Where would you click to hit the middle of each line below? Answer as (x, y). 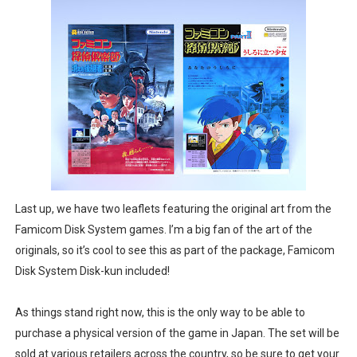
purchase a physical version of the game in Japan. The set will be (177, 333)
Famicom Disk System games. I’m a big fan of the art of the (163, 229)
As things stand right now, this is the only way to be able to (160, 312)
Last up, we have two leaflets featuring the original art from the (173, 208)
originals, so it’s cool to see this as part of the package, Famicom (175, 250)
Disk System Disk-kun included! (92, 271)
